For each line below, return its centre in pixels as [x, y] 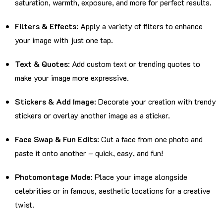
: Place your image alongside [139, 176]
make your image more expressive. [72, 77]
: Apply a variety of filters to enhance [139, 26]
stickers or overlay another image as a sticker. [92, 115]
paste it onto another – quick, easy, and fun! [89, 153]
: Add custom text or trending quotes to [134, 63]
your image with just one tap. [64, 40]
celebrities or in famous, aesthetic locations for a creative [112, 190]
